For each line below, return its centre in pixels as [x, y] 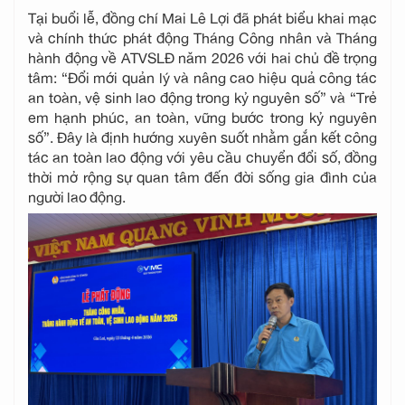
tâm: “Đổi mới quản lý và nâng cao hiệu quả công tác [202, 75]
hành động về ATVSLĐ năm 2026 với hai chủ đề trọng [202, 55]
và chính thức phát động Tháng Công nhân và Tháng [202, 35]
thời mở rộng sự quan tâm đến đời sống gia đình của [202, 174]
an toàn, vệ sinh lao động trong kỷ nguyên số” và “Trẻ [202, 95]
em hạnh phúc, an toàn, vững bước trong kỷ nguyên [202, 115]
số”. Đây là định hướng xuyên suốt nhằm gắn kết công [202, 135]
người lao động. [77, 194]
